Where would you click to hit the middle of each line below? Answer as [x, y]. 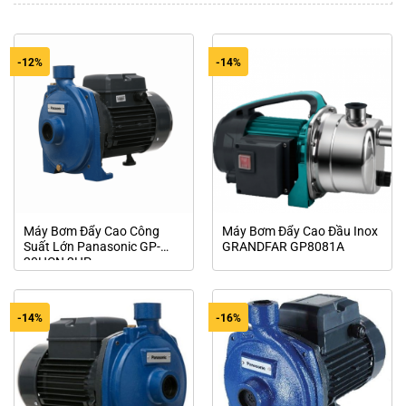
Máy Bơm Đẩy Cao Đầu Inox [300, 231]
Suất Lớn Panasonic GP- [92, 246]
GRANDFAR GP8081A [283, 246]
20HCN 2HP [57, 261]
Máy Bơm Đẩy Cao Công [91, 231]
